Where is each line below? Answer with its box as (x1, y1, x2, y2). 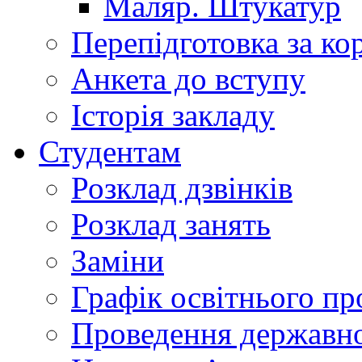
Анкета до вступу (71, 61, 305, 96)
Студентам (39, 134, 181, 169)
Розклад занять (71, 207, 271, 242)
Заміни (71, 243, 164, 278)
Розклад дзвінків (71, 170, 293, 205)
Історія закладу (71, 98, 275, 133)
